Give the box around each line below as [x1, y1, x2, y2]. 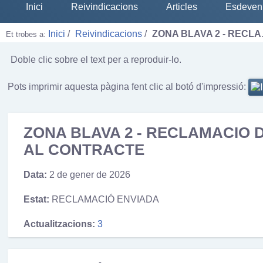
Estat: [23, 194, 49, 204]
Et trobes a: [6, 30, 48, 39]
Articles [166, 2, 197, 12]
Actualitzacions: [23, 218, 95, 229]
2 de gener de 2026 [49, 170, 130, 180]
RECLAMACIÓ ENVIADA [51, 194, 159, 204]
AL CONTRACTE [23, 141, 144, 159]
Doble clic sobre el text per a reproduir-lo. [11, 54, 182, 65]
